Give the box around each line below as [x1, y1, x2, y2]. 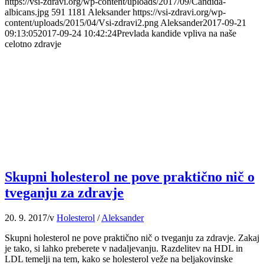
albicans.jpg [5, 6, 49, 17]
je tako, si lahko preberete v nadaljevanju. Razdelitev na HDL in [5, 243, 243, 254]
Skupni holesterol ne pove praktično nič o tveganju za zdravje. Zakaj [5, 233, 259, 243]
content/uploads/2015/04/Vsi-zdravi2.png [5, 17, 159, 28]
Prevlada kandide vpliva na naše [117, 28, 236, 38]
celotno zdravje [5, 38, 61, 49]
